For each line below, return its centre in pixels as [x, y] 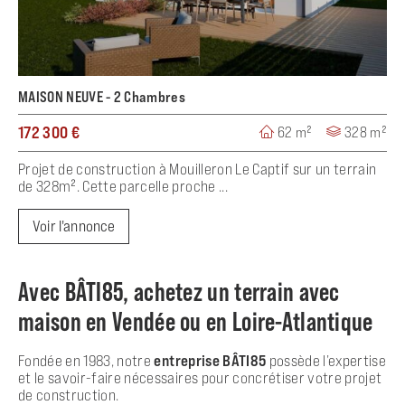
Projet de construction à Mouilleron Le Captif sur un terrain [198, 169]
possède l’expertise [326, 360]
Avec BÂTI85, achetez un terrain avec [179, 291]
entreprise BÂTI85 [210, 360]
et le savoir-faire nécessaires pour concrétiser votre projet [200, 377]
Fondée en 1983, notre [86, 360]
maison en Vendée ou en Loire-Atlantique [196, 320]
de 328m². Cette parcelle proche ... [123, 186]
